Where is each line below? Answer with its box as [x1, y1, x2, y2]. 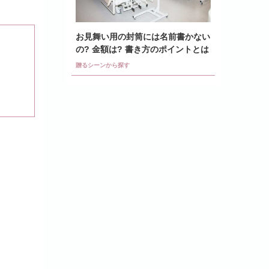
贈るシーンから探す [76, 61, 130, 68]
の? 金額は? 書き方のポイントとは [76, 44, 209, 54]
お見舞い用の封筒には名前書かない [76, 31, 210, 41]
